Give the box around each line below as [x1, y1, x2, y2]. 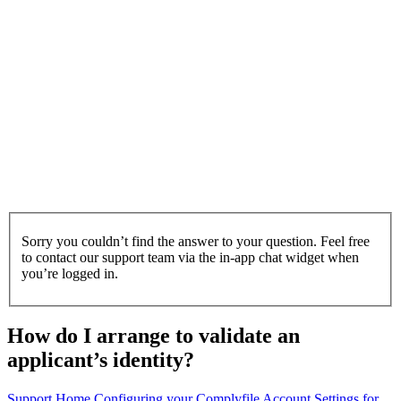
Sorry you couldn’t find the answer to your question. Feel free [21, 233, 370, 249]
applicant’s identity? [7, 348, 194, 372]
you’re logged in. [21, 265, 118, 281]
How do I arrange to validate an [7, 324, 300, 348]
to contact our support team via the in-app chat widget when [21, 249, 359, 265]
